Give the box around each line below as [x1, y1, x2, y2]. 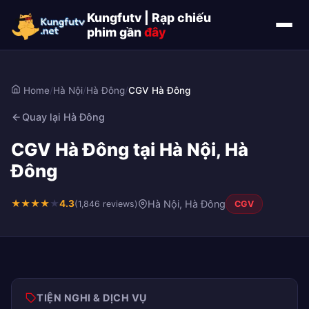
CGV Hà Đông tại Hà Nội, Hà [11, 139, 248, 160]
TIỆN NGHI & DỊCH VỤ [37, 292, 148, 303]
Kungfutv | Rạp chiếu [87, 10, 211, 25]
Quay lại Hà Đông [22, 111, 105, 123]
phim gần [87, 25, 144, 39]
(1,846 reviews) [74, 199, 138, 209]
